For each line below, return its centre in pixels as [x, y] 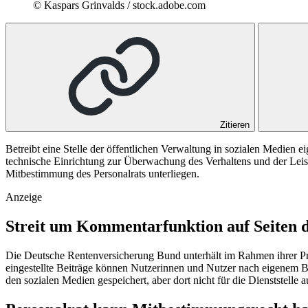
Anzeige [24, 197]
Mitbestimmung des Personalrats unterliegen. [102, 173]
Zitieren [235, 124]
